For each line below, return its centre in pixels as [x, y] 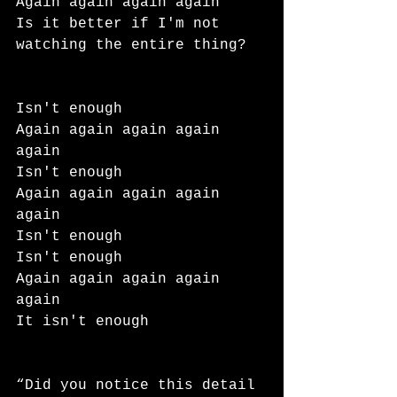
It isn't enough [82, 322]
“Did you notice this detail [140, 385]
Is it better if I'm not [122, 24]
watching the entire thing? [131, 45]
